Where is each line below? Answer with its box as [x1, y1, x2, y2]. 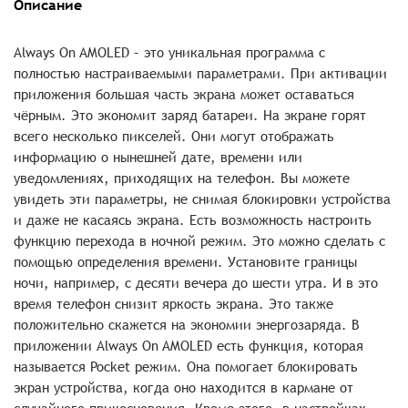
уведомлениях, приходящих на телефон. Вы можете [14, 168, 350, 188]
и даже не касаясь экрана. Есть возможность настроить [14, 210, 372, 229]
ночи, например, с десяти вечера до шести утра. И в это [14, 273, 378, 292]
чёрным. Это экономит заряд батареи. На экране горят [14, 106, 366, 125]
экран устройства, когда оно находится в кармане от [14, 378, 353, 397]
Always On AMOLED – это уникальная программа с [14, 43, 325, 62]
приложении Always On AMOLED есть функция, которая [14, 336, 363, 355]
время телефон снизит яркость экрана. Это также [14, 294, 333, 313]
